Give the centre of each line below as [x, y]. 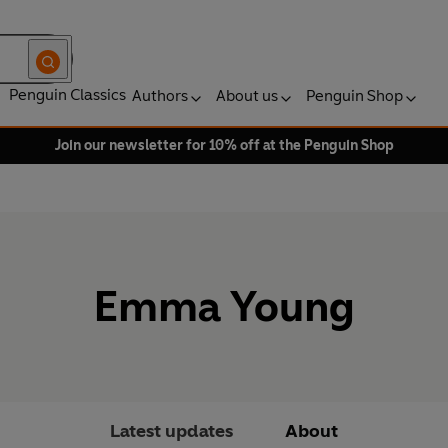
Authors [160, 95]
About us [247, 95]
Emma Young [224, 307]
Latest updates [171, 431]
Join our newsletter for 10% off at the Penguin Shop [224, 145]
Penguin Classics [67, 94]
